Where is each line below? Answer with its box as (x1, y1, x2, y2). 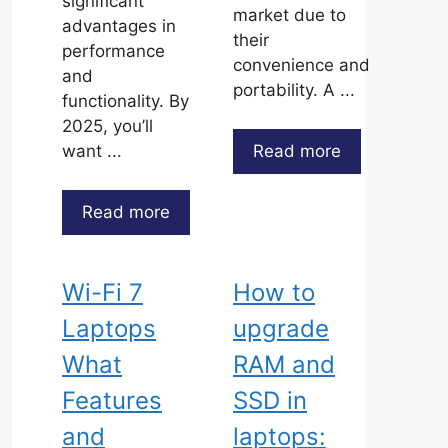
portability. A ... (233, 80, 355, 100)
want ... (62, 141, 122, 161)
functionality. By (62, 91, 189, 111)
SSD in (233, 385, 307, 415)
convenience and (233, 55, 370, 75)
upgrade (233, 313, 329, 343)
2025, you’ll (62, 116, 153, 136)
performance (62, 41, 165, 61)
